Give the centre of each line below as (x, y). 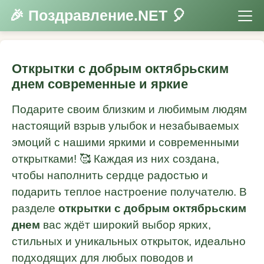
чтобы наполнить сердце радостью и (110, 176)
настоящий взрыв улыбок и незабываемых (126, 126)
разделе (35, 209)
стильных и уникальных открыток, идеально (129, 242)
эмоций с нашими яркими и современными (126, 143)
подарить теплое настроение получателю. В (129, 192)
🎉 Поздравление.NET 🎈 (98, 16)
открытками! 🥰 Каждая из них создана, (115, 159)
